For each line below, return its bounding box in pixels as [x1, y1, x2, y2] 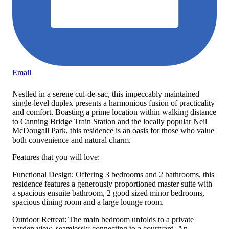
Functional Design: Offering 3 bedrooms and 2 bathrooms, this [12, 170, 214, 179]
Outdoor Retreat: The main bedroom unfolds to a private [12, 215, 194, 224]
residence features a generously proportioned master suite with [12, 179, 212, 188]
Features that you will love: [12, 152, 100, 162]
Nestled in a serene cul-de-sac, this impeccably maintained [12, 89, 199, 98]
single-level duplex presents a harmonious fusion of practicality [12, 98, 215, 107]
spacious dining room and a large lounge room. [12, 197, 164, 207]
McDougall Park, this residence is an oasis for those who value [12, 126, 214, 135]
